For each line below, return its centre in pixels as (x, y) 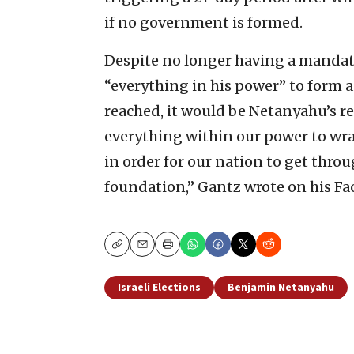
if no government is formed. (203, 22)
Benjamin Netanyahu (281, 287)
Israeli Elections (159, 287)
